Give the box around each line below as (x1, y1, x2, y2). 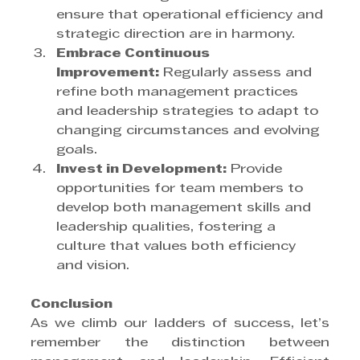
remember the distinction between (31, 337, 329, 349)
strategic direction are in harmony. (56, 28, 295, 40)
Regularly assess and (159, 67, 316, 79)
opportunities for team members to (56, 182, 307, 194)
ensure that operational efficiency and (56, 9, 327, 21)
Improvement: (56, 67, 159, 79)
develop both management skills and (56, 202, 315, 214)
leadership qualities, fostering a (56, 221, 280, 233)
